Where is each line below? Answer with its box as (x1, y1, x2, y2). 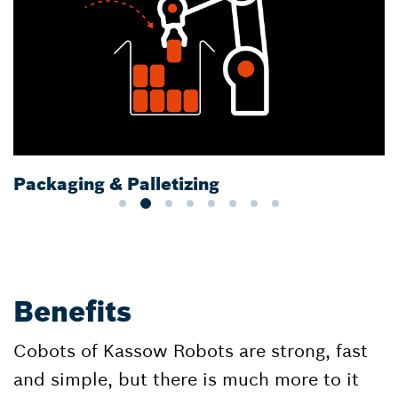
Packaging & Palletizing (13, 171, 219, 195)
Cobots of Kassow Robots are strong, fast (13, 338, 368, 362)
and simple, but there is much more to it (13, 367, 359, 390)
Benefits (13, 293, 131, 330)
